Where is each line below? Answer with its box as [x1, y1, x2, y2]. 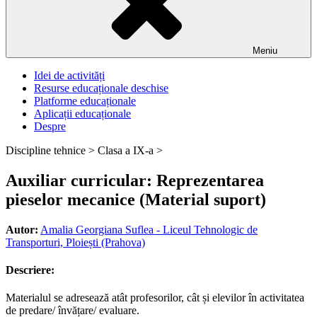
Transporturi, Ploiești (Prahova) [6, 236, 145, 248]
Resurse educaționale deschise [34, 82, 168, 94]
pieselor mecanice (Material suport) [6, 190, 266, 209]
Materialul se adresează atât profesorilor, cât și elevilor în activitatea [6, 292, 304, 304]
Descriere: [6, 264, 54, 277]
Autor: [6, 223, 38, 236]
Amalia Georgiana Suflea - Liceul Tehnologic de [40, 223, 258, 236]
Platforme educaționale [34, 95, 136, 107]
